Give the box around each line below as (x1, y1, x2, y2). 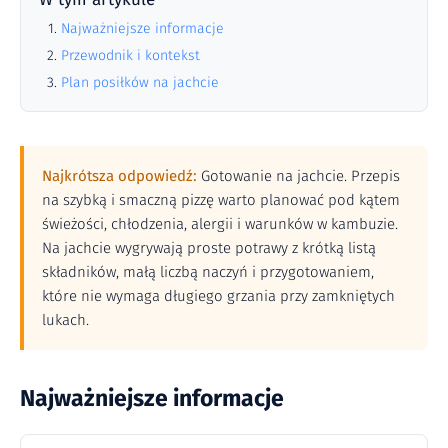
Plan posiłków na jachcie (61, 74, 219, 91)
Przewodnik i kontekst (61, 47, 200, 64)
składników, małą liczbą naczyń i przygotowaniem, (42, 263, 374, 281)
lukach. (42, 311, 89, 329)
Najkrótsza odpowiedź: (42, 167, 197, 185)
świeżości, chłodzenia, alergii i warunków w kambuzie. (42, 215, 398, 233)
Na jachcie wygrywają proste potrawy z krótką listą (42, 239, 376, 257)
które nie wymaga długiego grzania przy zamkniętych (42, 287, 395, 305)
